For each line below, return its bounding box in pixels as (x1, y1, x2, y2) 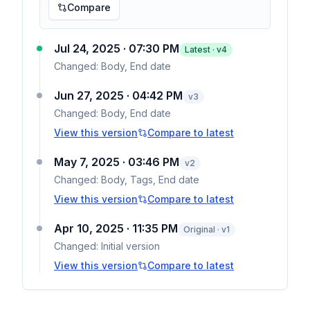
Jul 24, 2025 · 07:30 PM (54, 42, 179, 55)
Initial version (101, 240, 160, 252)
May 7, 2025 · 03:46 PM (54, 155, 179, 169)
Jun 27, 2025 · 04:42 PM (54, 89, 183, 102)
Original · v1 (183, 224, 230, 235)
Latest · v (185, 44, 221, 55)
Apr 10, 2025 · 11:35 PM (54, 221, 178, 235)
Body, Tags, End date (101, 174, 199, 185)
